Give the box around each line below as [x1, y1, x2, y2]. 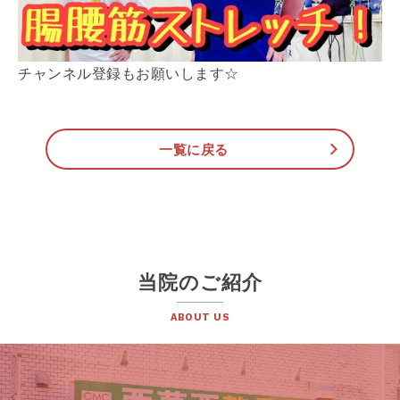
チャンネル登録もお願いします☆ [18, 66, 239, 82]
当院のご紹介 [137, 271, 263, 295]
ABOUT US [171, 311, 229, 323]
